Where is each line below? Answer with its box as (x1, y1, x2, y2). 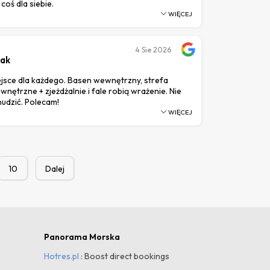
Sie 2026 (142, 45, 171, 54)
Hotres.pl (44, 250, 79, 262)
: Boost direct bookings (79, 250, 169, 262)
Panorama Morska (44, 231, 120, 242)
